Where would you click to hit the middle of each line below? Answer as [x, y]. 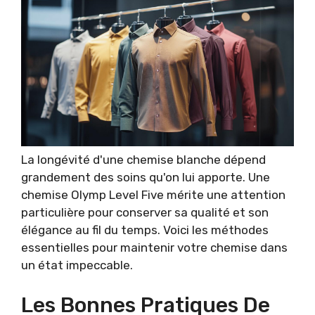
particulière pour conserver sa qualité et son [145, 213]
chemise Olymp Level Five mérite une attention [153, 195]
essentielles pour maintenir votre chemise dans [154, 248]
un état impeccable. [77, 265]
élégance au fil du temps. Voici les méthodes [145, 230]
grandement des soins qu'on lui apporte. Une [146, 178]
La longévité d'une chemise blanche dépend [143, 160]
